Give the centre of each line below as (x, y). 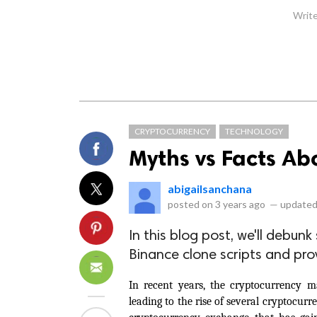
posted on (191, 204)
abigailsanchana (210, 189)
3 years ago (240, 204)
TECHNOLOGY (254, 131)
